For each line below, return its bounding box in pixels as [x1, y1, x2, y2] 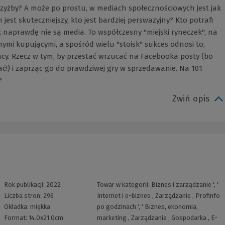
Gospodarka [171, 214, 206, 222]
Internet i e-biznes [96, 192, 151, 200]
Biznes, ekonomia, [144, 203, 198, 211]
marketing [96, 214, 127, 222]
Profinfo [195, 192, 220, 200]
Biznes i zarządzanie [151, 181, 211, 189]
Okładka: [4, 203, 30, 211]
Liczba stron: [4, 192, 43, 200]
